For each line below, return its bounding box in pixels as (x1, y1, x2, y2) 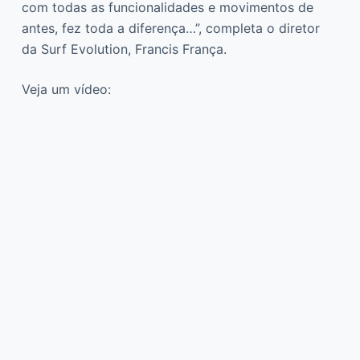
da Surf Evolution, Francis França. (21, 40, 227, 57)
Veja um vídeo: (21, 80, 111, 97)
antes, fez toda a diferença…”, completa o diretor (21, 19, 320, 36)
